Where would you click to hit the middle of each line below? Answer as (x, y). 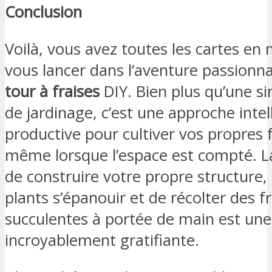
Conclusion (43, 12)
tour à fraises (52, 91)
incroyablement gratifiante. (102, 240)
